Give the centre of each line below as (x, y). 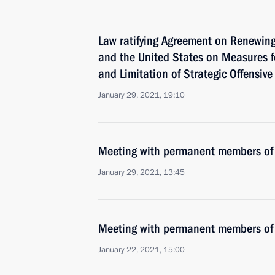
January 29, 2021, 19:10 (141, 95)
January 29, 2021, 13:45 (141, 172)
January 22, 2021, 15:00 (141, 250)
